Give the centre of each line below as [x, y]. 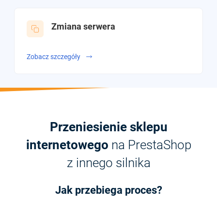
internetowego [67, 145]
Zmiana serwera [83, 26]
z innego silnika [108, 163]
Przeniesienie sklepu [108, 127]
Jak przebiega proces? [108, 190]
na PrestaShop [150, 145]
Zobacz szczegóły [54, 56]
